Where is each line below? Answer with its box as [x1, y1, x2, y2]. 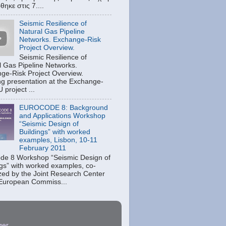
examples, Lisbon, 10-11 [19, 136, 98, 144]
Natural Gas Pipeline [19, 28, 85, 36]
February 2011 [19, 144, 67, 152]
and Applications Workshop [19, 112, 106, 120]
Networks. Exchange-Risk [19, 36, 101, 44]
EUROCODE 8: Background [19, 104, 108, 111]
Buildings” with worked [19, 128, 91, 136]
